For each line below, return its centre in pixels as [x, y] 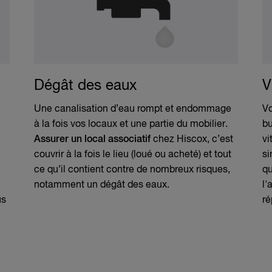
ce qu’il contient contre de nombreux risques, [132, 170]
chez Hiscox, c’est [192, 139]
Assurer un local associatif [92, 139]
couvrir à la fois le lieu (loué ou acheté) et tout [133, 155]
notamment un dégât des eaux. [102, 185]
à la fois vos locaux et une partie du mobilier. [131, 124]
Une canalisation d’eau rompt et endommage [133, 109]
